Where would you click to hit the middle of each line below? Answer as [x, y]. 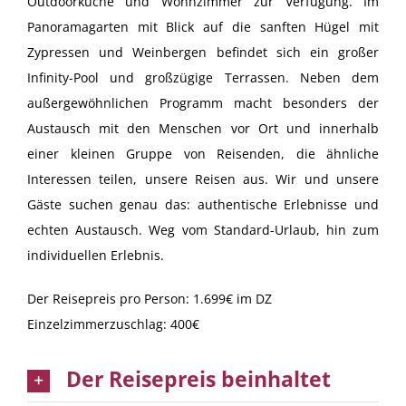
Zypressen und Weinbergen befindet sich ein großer [203, 52]
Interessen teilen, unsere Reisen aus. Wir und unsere [203, 179]
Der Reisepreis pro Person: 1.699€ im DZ [150, 298]
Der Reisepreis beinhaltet [198, 379]
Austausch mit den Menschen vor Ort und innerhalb [203, 128]
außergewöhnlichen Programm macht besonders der [203, 102]
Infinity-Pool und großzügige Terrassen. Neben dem [203, 77]
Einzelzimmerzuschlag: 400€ [113, 324]
